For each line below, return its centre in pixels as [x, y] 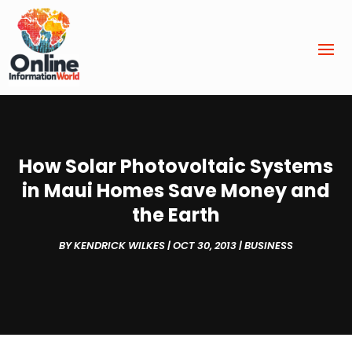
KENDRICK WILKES [119, 246]
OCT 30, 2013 [205, 246]
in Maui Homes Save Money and [176, 191]
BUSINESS [269, 246]
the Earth [176, 215]
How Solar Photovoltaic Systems [176, 167]
